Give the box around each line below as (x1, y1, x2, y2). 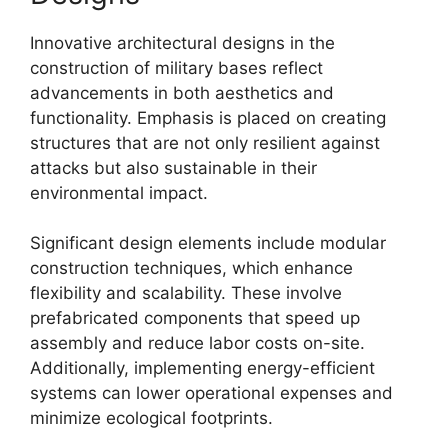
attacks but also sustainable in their (30, 157, 317, 178)
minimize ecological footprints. (30, 408, 273, 428)
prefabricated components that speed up (30, 308, 360, 328)
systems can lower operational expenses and (30, 383, 393, 403)
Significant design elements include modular (30, 233, 386, 253)
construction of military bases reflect (30, 57, 323, 78)
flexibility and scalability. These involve (30, 283, 342, 303)
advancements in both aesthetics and (30, 82, 334, 103)
